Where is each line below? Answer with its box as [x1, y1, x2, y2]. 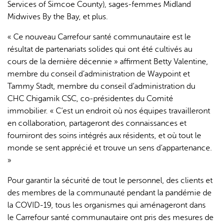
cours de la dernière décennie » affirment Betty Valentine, [7, 57, 208, 67]
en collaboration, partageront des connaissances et [7, 119, 186, 128]
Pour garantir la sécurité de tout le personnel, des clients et [7, 176, 213, 185]
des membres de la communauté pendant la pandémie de [7, 188, 212, 198]
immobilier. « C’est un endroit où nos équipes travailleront [7, 107, 210, 116]
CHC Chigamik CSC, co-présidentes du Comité [7, 94, 173, 104]
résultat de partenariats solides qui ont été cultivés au [7, 45, 192, 54]
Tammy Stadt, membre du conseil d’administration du [7, 82, 195, 91]
